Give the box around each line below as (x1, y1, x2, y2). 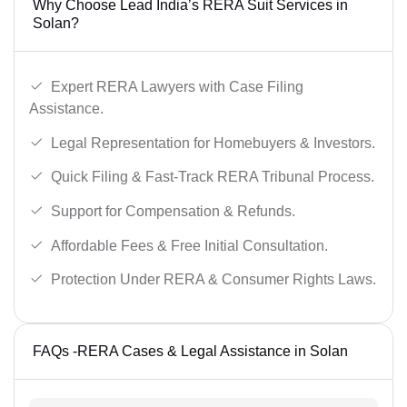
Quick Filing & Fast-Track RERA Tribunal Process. (51, 169, 374, 185)
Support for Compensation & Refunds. (51, 203, 295, 220)
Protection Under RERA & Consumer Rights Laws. (51, 272, 376, 288)
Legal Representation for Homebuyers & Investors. (51, 134, 375, 151)
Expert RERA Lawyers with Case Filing (51, 79, 303, 95)
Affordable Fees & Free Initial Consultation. (51, 237, 328, 253)
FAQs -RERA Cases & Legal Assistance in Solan (33, 343, 348, 359)
